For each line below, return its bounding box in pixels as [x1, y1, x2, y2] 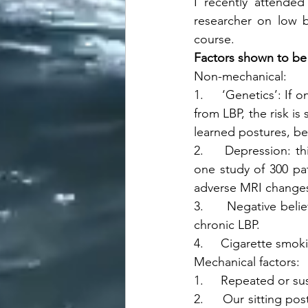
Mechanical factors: [194, 254, 303, 269]
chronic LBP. [194, 217, 260, 232]
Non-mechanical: [194, 69, 290, 84]
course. [194, 32, 234, 47]
